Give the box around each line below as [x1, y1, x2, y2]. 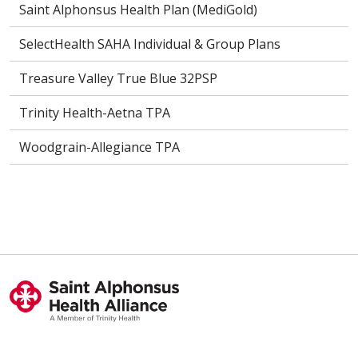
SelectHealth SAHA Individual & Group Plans [19, 35, 280, 54]
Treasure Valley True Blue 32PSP [19, 70, 217, 88]
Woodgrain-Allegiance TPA [19, 138, 180, 157]
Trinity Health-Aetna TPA [19, 104, 170, 122]
